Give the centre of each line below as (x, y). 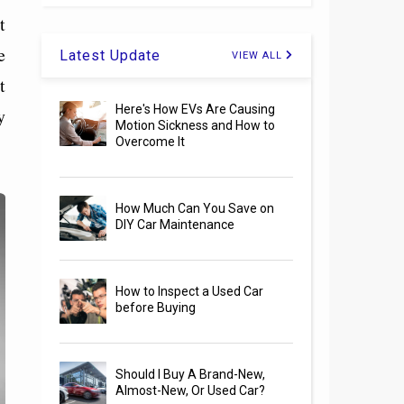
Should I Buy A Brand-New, (191, 375)
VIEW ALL (259, 56)
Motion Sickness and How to (196, 126)
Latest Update (110, 56)
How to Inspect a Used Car (190, 292)
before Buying (156, 308)
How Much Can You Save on (195, 209)
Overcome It (151, 142)
